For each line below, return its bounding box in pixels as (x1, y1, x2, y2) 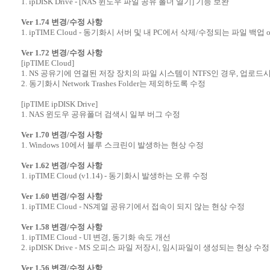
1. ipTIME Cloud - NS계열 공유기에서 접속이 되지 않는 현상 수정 (20, 201, 245, 211)
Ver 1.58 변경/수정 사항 (20, 222, 102, 231)
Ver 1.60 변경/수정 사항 (20, 191, 102, 201)
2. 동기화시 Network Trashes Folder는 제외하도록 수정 (20, 78, 206, 88)
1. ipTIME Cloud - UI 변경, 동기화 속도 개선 (20, 232, 171, 242)
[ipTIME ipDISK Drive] (20, 99, 98, 108)
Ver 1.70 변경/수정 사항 (20, 130, 102, 139)
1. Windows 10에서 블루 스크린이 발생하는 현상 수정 (20, 140, 204, 149)
